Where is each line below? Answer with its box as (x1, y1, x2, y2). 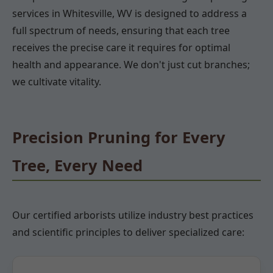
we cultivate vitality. (12, 74, 101, 88)
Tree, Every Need (12, 154, 143, 176)
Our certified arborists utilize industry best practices (12, 208, 253, 222)
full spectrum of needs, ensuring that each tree (12, 23, 230, 37)
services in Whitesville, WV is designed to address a (12, 6, 247, 20)
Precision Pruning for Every (12, 126, 225, 148)
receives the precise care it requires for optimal (12, 40, 230, 54)
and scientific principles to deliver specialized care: (12, 225, 244, 239)
